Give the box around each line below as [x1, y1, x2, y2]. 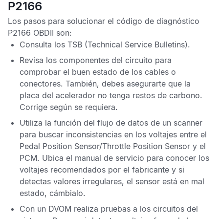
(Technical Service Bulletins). [82, 40, 190, 49]
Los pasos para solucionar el [8, 16, 116, 26]
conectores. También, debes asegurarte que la [20, 79, 191, 88]
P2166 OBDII [8, 28, 56, 38]
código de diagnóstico [116, 16, 199, 26]
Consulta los [20, 40, 67, 49]
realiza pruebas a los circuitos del [71, 204, 198, 214]
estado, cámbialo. [20, 188, 86, 198]
